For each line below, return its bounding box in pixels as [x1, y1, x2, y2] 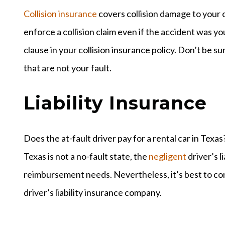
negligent [149, 150, 186, 162]
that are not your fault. [24, 62, 111, 73]
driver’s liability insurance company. [24, 186, 162, 198]
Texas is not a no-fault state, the [24, 150, 149, 162]
